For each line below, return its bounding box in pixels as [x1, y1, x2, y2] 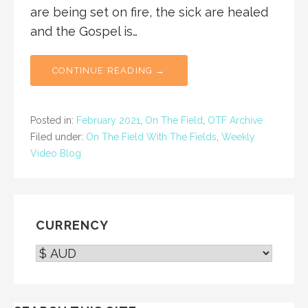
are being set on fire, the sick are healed [30, 5, 268, 20]
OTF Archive [208, 115, 263, 126]
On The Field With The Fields [86, 131, 217, 143]
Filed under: [30, 131, 86, 143]
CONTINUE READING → [52, 65, 166, 76]
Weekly [221, 131, 255, 143]
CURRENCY [36, 218, 109, 233]
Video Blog [30, 148, 81, 159]
